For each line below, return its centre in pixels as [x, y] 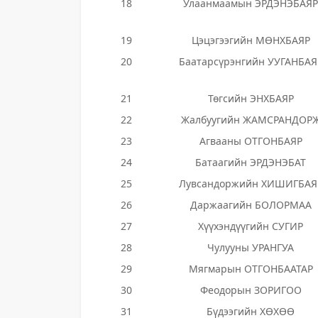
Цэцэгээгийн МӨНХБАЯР [251, 40]
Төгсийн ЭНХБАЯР [251, 98]
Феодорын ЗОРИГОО [251, 290]
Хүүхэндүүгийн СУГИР [251, 226]
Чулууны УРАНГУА [251, 247]
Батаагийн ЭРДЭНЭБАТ [251, 162]
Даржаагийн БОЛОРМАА [251, 205]
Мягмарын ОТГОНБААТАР [251, 269]
